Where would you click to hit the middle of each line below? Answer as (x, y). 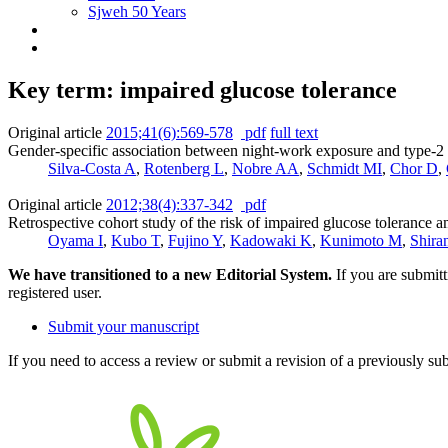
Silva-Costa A (92, 168)
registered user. (55, 292)
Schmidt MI (344, 168)
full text (294, 132)
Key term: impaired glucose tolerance (202, 89)
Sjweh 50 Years (137, 11)
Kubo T (135, 240)
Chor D (414, 168)
